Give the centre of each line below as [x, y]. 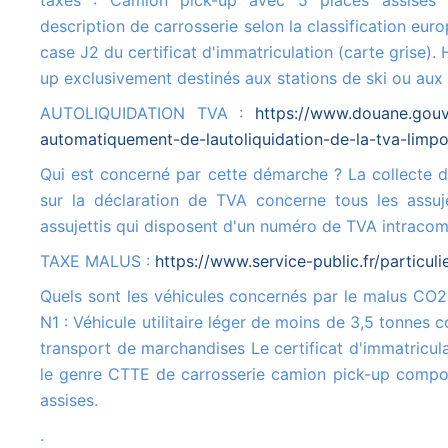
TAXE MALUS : [102, 261]
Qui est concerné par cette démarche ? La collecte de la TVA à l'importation [46, 174]
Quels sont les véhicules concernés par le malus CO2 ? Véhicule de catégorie [46, 296]
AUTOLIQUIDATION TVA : [153, 113]
